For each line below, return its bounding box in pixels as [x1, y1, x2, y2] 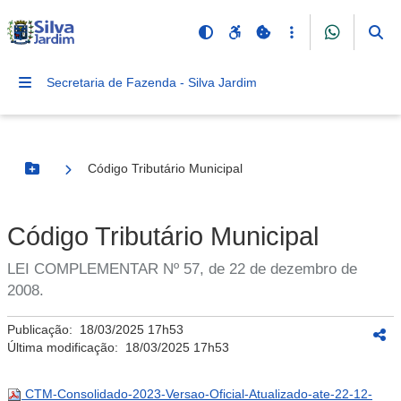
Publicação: [7, 322, 80, 337]
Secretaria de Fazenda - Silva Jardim [47, 75, 257, 90]
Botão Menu [30, 168, 106, 183]
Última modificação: [7, 340, 125, 354]
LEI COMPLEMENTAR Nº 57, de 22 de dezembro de [7, 260, 357, 277]
